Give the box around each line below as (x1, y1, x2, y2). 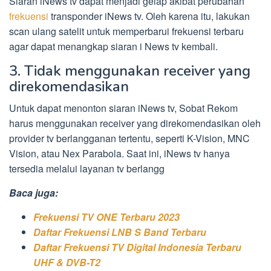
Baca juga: (9, 185, 58, 200)
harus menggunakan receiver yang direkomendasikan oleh (9, 116, 261, 130)
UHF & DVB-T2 (33, 255, 100, 269)
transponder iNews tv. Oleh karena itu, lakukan (48, 8, 250, 23)
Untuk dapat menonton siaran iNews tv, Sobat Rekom (9, 100, 238, 115)
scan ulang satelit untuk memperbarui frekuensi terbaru (9, 24, 244, 38)
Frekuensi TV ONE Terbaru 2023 (33, 209, 182, 224)
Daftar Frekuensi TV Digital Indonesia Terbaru (33, 240, 241, 254)
